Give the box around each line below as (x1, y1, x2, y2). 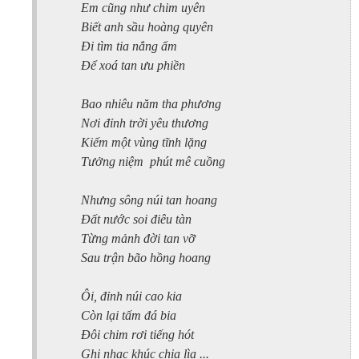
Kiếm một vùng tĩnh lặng (81, 135, 207, 149)
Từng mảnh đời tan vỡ (81, 231, 196, 245)
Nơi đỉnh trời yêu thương (81, 115, 208, 130)
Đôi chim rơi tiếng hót (81, 327, 194, 341)
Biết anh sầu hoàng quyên (81, 19, 213, 34)
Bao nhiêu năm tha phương (81, 96, 221, 111)
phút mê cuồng (150, 154, 225, 168)
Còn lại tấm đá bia (81, 308, 176, 322)
